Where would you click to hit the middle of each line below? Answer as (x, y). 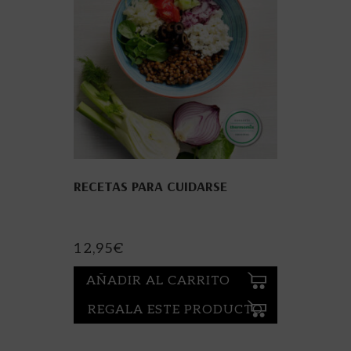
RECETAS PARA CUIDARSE (150, 186)
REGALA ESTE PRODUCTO (175, 310)
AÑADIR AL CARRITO (158, 281)
